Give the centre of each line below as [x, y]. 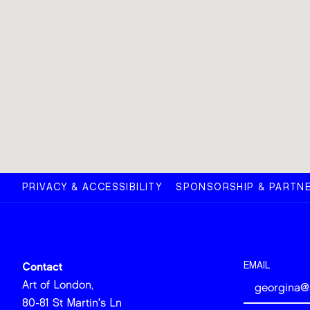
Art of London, [58, 284]
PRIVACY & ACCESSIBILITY [92, 187]
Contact [42, 266]
